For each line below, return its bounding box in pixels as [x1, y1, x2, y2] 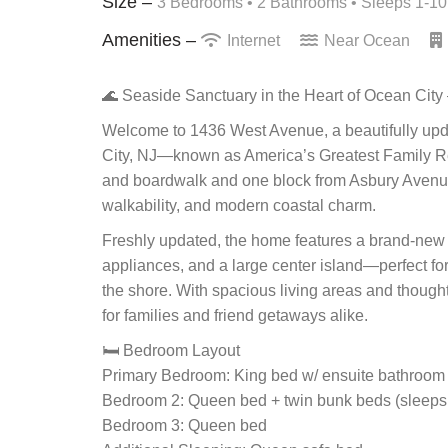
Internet [223, 31, 284, 49]
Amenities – [102, 29, 201, 50]
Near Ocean [320, 31, 414, 49]
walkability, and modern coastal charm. [102, 196, 376, 214]
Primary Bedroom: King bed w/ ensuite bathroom [102, 366, 445, 384]
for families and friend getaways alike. [102, 306, 368, 324]
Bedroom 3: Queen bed [102, 416, 267, 434]
